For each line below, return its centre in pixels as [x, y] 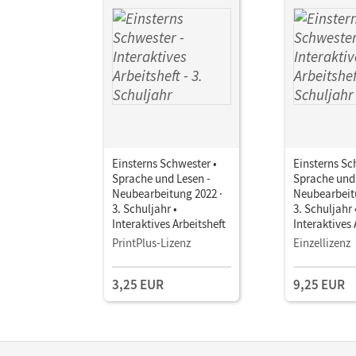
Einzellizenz [322, 242]
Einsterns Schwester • [164, 163]
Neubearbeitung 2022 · [167, 193]
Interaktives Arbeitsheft [169, 223]
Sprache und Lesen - [161, 178]
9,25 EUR [319, 284]
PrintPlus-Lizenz [151, 242]
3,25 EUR [138, 284]
